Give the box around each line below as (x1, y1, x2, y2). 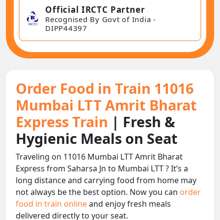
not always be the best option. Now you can (16, 187, 180, 198)
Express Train (16, 112, 111, 132)
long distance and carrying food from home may (16, 175, 196, 186)
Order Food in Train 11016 (16, 79, 193, 98)
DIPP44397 (45, 23, 87, 33)
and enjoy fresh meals (89, 198, 171, 210)
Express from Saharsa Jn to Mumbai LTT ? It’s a (16, 163, 188, 174)
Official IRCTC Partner (45, 3, 145, 15)
